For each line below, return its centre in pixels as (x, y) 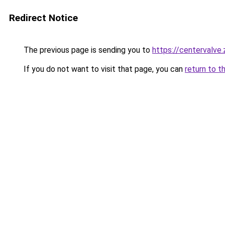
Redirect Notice (43, 18)
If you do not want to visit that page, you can (103, 69)
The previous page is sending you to (87, 50)
